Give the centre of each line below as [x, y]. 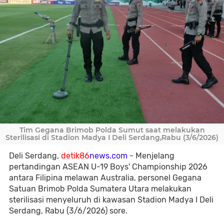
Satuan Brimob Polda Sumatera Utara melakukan [100, 189]
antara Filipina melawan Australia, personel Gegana [105, 178]
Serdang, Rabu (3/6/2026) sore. [68, 211]
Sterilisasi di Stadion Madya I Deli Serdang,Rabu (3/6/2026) [112, 137]
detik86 [74, 156]
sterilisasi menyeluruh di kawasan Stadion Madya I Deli [111, 200]
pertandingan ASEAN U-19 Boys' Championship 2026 [108, 167]
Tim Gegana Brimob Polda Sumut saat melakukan [112, 130]
